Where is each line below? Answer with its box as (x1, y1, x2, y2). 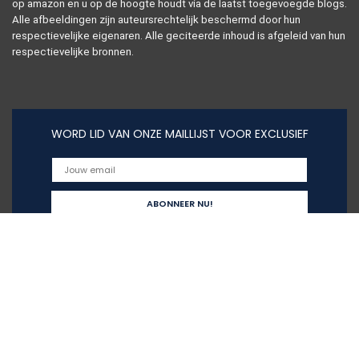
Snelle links (12, 281, 84, 298)
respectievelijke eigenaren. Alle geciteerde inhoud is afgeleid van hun (12, 30, 345, 42)
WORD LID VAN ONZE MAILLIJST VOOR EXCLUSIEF (50, 126, 309, 142)
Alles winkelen (12, 342, 84, 355)
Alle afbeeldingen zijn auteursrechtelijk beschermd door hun (12, 14, 301, 26)
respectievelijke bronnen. (12, 46, 134, 58)
